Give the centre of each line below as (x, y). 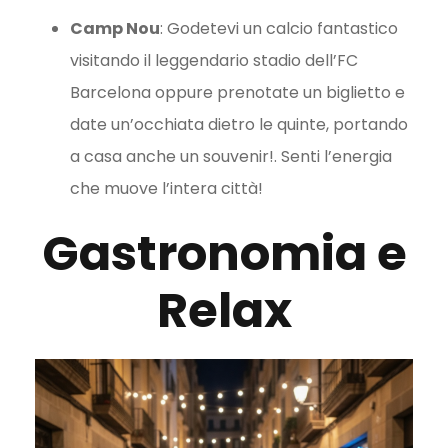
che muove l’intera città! (168, 189)
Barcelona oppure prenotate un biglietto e (237, 93)
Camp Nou (115, 29)
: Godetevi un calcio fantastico (279, 29)
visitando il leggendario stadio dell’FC (214, 61)
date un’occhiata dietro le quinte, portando (239, 125)
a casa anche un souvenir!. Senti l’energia (231, 157)
